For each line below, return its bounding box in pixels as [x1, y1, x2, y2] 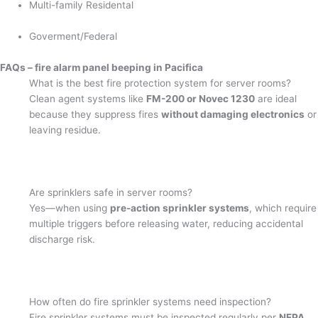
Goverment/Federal [29, 31, 118, 43]
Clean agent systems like [29, 93, 147, 105]
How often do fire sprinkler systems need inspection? [29, 295, 272, 307]
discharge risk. [29, 233, 96, 245]
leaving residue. [29, 124, 102, 136]
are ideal [255, 93, 297, 105]
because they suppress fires [29, 109, 162, 121]
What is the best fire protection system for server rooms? [29, 77, 292, 89]
